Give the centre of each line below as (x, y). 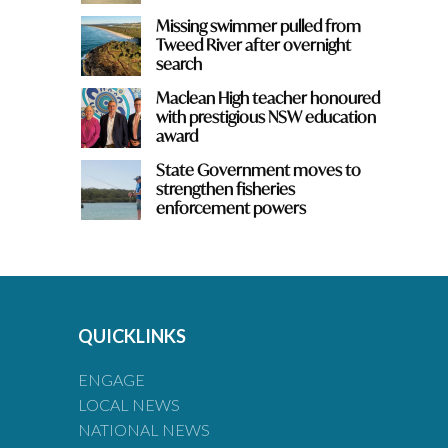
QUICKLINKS (132, 336)
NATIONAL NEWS (144, 430)
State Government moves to (258, 170)
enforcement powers (230, 208)
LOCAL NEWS (129, 405)
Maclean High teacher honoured (267, 98)
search (178, 64)
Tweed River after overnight (253, 45)
